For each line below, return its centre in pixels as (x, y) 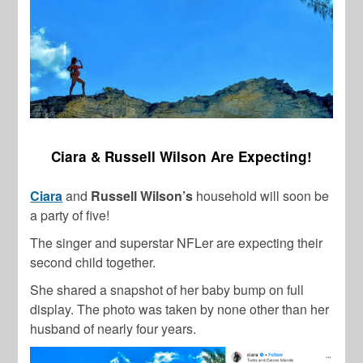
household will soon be (263, 196)
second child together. (93, 263)
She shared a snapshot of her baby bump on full (167, 290)
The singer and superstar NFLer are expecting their (177, 243)
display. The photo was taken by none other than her (180, 310)
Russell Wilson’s (144, 196)
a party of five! (70, 216)
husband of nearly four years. (113, 329)
